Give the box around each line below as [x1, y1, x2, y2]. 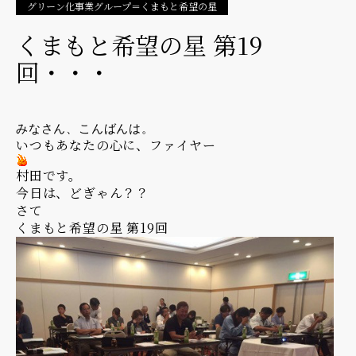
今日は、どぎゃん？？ [16, 183, 149, 202]
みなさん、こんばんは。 [16, 121, 154, 135]
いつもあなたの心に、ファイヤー [16, 135, 216, 154]
